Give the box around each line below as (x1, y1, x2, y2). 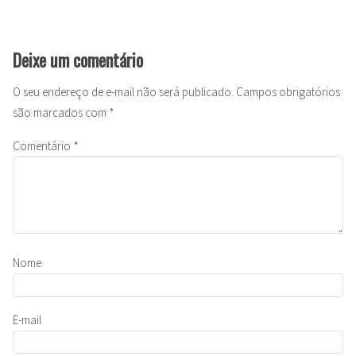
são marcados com (13, 104, 109, 120)
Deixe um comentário (13, 46, 143, 72)
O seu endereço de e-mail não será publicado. (13, 83, 234, 99)
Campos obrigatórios (236, 83, 340, 99)
